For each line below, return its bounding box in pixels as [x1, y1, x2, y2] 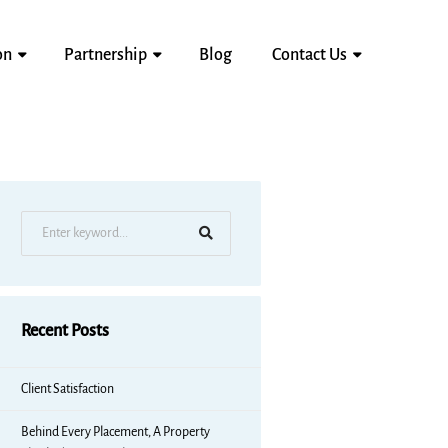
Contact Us [272, 46, 347, 64]
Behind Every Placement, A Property [21, 425, 210, 439]
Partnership [64, 46, 147, 64]
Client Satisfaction [21, 382, 114, 396]
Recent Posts [21, 322, 109, 340]
